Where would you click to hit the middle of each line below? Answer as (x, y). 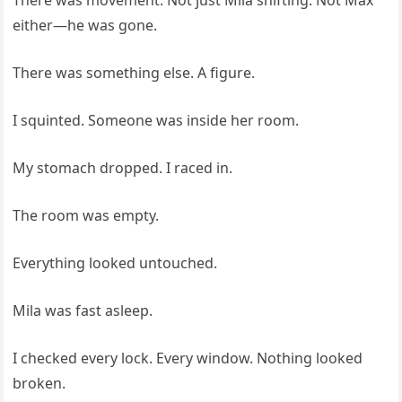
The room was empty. (86, 215)
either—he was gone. (85, 25)
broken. (39, 383)
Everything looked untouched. (115, 262)
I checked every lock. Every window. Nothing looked (188, 358)
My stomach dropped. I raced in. (123, 167)
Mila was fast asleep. (83, 310)
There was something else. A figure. (134, 72)
